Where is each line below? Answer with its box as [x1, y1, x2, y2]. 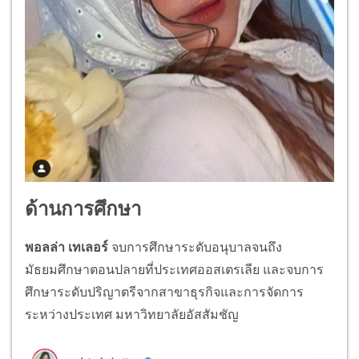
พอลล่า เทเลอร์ [25, 239, 108, 255]
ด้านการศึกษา [25, 198, 141, 221]
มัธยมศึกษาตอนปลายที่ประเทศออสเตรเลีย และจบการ [25, 261, 324, 277]
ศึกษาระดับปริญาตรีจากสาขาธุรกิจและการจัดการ [25, 284, 304, 300]
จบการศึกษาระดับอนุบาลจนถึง [108, 239, 282, 255]
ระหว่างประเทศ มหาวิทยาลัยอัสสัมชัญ [25, 306, 239, 322]
